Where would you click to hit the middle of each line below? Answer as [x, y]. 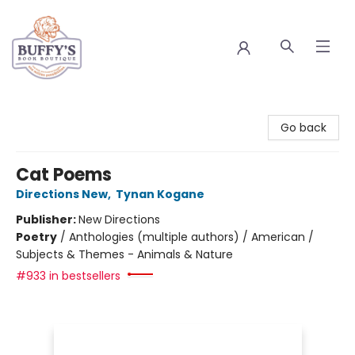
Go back [303, 128]
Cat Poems [64, 175]
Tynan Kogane [160, 194]
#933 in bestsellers [68, 276]
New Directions [119, 219]
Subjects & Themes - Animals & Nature [124, 254]
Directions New [62, 194]
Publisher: [47, 219]
